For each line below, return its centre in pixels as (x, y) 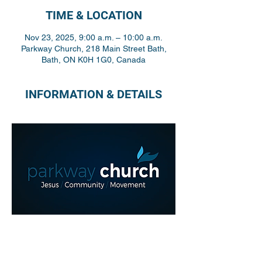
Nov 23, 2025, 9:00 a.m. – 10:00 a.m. (94, 37)
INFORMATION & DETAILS (94, 94)
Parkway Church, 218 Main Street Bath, (94, 49)
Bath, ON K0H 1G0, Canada (94, 60)
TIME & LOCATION (94, 15)
